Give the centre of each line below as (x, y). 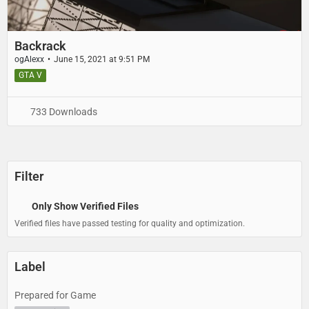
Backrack (40, 46)
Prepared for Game (55, 296)
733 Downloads (63, 112)
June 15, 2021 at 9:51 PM (102, 59)
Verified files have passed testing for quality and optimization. (130, 224)
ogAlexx (29, 59)
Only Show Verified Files (85, 207)
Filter (29, 177)
